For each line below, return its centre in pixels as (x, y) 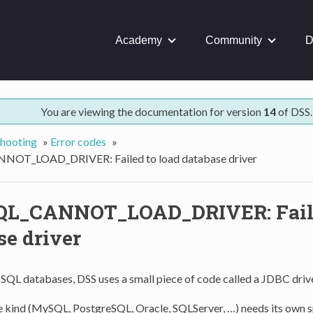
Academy (139, 40)
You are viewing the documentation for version (152, 111)
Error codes (78, 141)
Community (234, 40)
